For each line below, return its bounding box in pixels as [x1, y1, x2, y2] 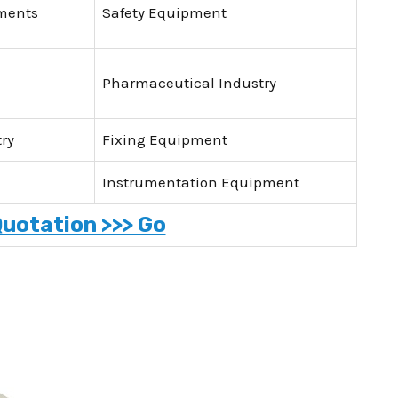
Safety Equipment [102, 4, 227, 22]
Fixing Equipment [102, 131, 227, 149]
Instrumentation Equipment [102, 173, 299, 192]
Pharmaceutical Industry [102, 74, 276, 92]
